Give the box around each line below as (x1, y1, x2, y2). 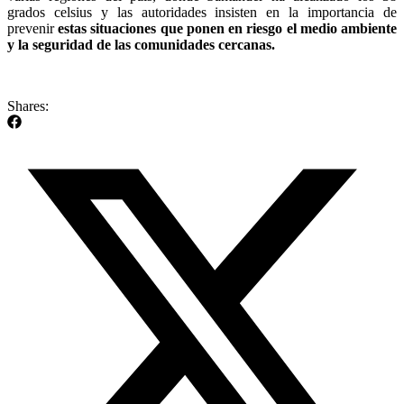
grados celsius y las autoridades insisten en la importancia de (7, 4, 397, 20)
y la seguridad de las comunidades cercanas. (7, 36, 275, 52)
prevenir (7, 20, 59, 36)
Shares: (7, 97, 49, 114)
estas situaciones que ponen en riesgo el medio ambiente (58, 20, 398, 36)
